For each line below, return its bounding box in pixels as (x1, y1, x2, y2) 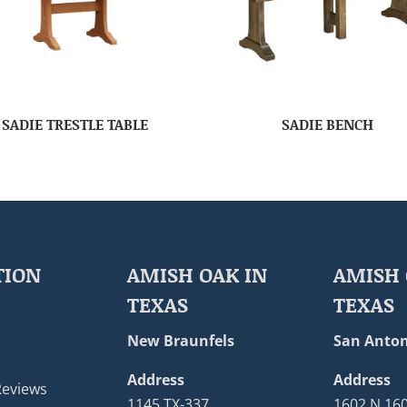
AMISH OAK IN (127, 260, 268, 289)
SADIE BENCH (282, 114, 374, 135)
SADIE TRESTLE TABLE (2, 114, 149, 135)
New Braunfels (127, 330, 235, 351)
